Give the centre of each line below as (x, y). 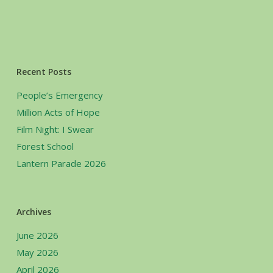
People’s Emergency (59, 95)
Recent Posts (44, 71)
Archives (34, 211)
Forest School (45, 146)
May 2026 (37, 252)
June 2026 (37, 235)
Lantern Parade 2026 (61, 163)
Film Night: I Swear (55, 129)
